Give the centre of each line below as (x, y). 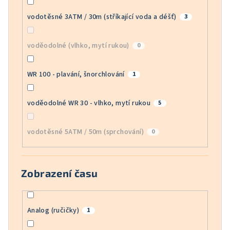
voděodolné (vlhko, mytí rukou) (78, 46)
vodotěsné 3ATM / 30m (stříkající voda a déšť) (102, 17)
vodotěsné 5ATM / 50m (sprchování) (85, 132)
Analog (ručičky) (53, 210)
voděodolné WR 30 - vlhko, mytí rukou (89, 103)
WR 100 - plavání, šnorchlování (76, 75)
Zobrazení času (60, 173)
